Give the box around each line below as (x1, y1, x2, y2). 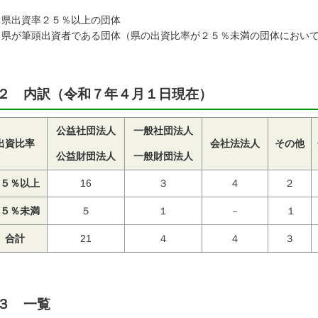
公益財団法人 (56, 150, 116, 162)
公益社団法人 (56, 125, 116, 136)
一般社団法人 (133, 125, 193, 136)
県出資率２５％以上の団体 (1, 14, 121, 26)
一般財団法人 (133, 150, 193, 162)
